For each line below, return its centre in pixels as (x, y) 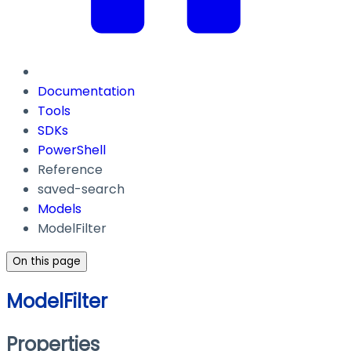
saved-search (81, 190)
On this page (47, 262)
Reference (70, 170)
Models (60, 209)
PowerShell (72, 150)
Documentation (86, 92)
